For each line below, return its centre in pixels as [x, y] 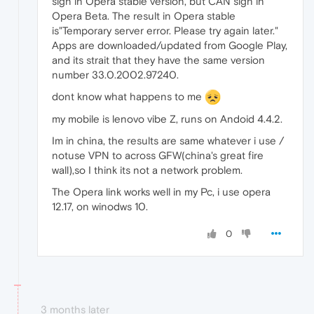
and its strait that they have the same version [158, 60]
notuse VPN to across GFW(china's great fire [158, 156]
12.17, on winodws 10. [100, 207]
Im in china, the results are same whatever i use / [168, 141]
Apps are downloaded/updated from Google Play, [170, 45]
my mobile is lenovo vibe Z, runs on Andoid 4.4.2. [167, 119]
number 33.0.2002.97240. [115, 74]
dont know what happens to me [128, 96]
